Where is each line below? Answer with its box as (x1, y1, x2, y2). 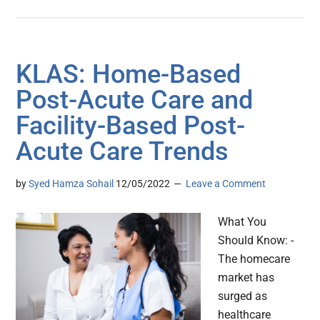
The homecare (218, 252, 291, 266)
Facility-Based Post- (16, 111, 246, 141)
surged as (218, 289, 268, 304)
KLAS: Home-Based (16, 59, 241, 90)
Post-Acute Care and (16, 85, 254, 116)
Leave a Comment (186, 178, 266, 190)
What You (218, 215, 267, 229)
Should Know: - (218, 234, 294, 248)
